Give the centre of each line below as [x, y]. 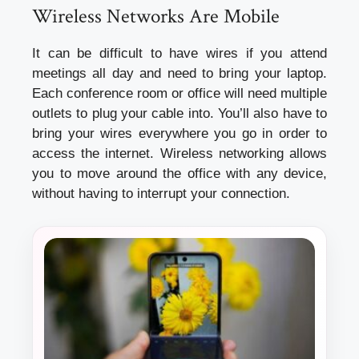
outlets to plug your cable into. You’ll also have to [179, 114]
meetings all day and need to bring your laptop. [179, 74]
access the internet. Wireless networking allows [179, 154]
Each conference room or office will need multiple [179, 94]
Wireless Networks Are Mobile [156, 17]
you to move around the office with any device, [179, 174]
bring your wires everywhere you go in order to [179, 134]
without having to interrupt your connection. [161, 194]
